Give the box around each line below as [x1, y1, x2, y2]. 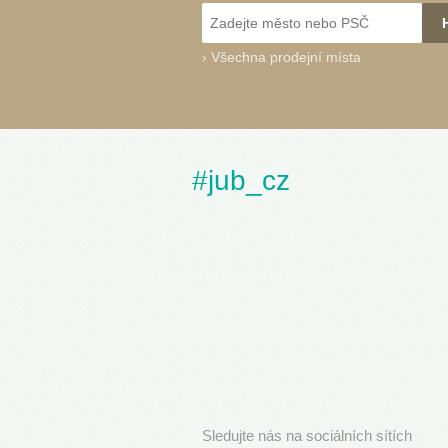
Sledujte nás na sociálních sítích [202, 427, 412, 445]
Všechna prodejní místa [211, 49, 361, 66]
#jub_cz [192, 165, 290, 197]
